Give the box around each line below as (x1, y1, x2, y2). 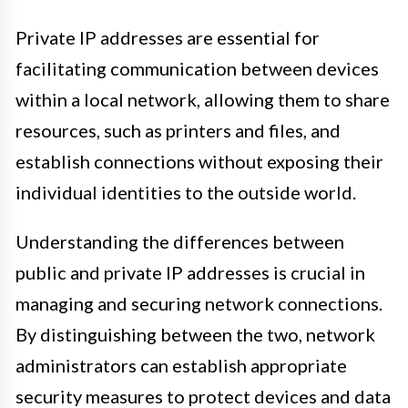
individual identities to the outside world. (15, 181, 356, 203)
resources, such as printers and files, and (15, 119, 341, 141)
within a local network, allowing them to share (15, 88, 390, 110)
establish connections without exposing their (15, 150, 383, 172)
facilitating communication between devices (15, 57, 379, 79)
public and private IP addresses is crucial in (15, 261, 365, 283)
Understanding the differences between (15, 230, 344, 252)
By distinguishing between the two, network (15, 323, 375, 345)
